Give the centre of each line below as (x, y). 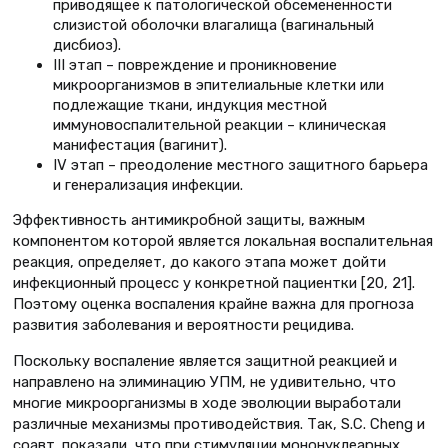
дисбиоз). (87, 45)
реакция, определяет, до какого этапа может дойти (199, 262)
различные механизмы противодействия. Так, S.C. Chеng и (219, 423)
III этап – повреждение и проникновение (195, 65)
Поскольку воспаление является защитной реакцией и (205, 360)
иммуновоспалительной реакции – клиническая (219, 125)
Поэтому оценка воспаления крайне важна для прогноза (213, 304)
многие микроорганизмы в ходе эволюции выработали (207, 402)
